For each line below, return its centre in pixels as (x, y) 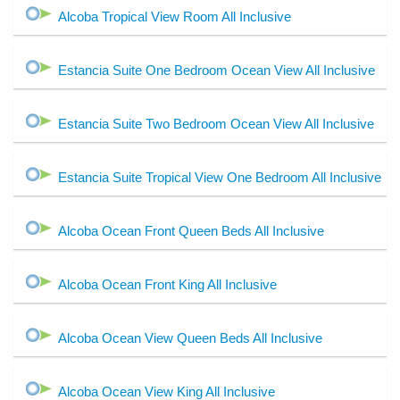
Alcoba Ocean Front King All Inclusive (167, 285)
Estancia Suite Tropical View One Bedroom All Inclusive (220, 178)
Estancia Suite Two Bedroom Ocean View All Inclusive (216, 124)
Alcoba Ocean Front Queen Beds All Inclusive (191, 231)
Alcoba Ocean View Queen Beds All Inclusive (190, 338)
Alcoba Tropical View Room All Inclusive (175, 17)
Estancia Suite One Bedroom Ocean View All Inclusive (217, 71)
